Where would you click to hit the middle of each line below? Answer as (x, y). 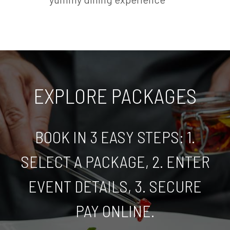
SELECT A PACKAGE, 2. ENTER (115, 161)
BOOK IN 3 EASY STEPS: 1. (115, 137)
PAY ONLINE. (115, 211)
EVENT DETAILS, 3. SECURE (115, 186)
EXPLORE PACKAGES (115, 96)
